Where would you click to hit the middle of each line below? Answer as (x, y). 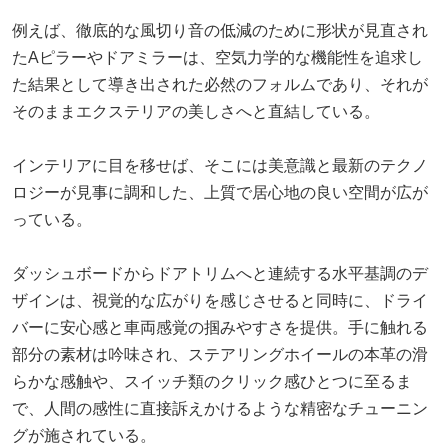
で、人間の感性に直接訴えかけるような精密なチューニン (220, 408)
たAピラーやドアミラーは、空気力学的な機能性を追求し (217, 57)
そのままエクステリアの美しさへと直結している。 (196, 111)
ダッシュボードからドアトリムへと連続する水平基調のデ (220, 273)
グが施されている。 (84, 435)
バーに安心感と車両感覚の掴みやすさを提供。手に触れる (220, 327)
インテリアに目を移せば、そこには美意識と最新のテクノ (220, 165)
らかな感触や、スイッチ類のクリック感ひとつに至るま (212, 381)
